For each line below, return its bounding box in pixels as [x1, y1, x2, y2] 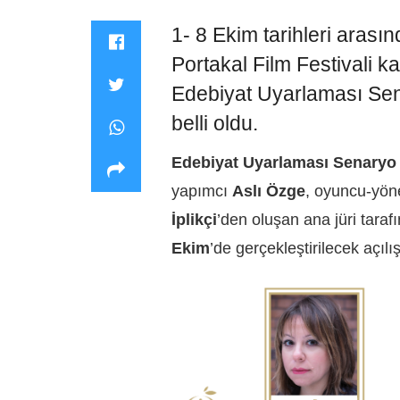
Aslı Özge [232, 181, 305, 200]
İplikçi [171, 210, 217, 229]
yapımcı [171, 181, 232, 200]
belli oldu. [171, 112, 258, 135]
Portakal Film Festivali [171, 53, 378, 76]
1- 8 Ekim [171, 23, 263, 46]
